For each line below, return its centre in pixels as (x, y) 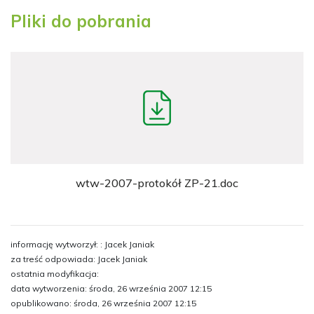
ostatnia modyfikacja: (55, 274)
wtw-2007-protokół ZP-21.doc (157, 183)
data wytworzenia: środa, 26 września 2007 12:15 (111, 288)
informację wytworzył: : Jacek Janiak (82, 244)
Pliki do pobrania (81, 21)
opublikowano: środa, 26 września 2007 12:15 (103, 303)
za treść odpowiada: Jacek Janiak (79, 259)
